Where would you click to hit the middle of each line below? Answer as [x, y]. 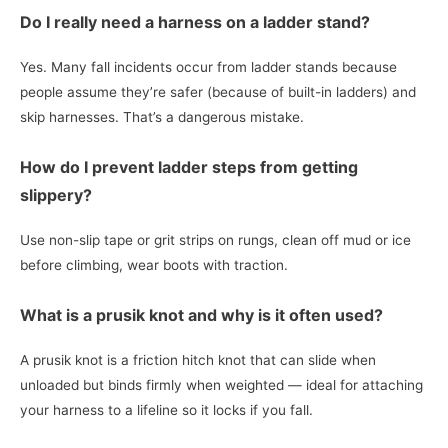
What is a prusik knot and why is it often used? [201, 315]
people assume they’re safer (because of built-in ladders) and [218, 92]
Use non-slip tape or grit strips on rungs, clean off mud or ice [215, 240]
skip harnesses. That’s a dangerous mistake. [162, 117]
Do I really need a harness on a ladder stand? [195, 22]
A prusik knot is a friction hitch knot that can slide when [198, 360]
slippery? [56, 195]
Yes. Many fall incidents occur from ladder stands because [208, 67]
